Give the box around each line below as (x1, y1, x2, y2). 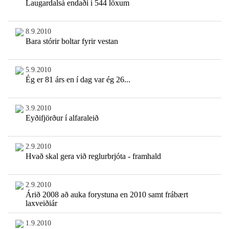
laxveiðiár (25, 199, 57, 208)
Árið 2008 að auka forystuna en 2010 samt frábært (25, 190, 188, 199)
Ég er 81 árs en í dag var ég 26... (25, 75, 130, 84)
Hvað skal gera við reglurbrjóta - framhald (25, 152, 161, 161)
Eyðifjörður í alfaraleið (25, 113, 99, 123)
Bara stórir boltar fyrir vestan (25, 37, 118, 46)
